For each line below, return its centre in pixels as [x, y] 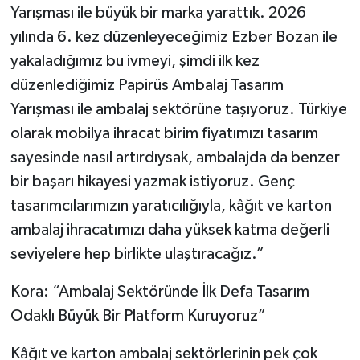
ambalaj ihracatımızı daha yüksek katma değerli [170, 230]
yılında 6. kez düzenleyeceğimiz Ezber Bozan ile [174, 37]
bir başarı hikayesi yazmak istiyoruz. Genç [152, 182]
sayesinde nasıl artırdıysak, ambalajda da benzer [175, 158]
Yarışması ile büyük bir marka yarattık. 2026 [158, 13]
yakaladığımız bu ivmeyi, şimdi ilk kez [135, 61]
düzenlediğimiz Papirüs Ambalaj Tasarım [147, 86]
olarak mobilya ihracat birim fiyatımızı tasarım [164, 134]
